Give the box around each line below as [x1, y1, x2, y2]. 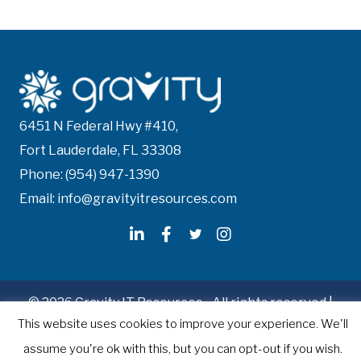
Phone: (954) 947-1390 [19, 167, 160, 183]
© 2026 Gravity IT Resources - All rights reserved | [28, 295, 333, 311]
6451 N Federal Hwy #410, [19, 118, 178, 135]
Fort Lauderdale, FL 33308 [19, 143, 181, 159]
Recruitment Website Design [35, 319, 214, 335]
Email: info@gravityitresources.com [19, 191, 237, 207]
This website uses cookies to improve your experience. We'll [17, 316, 348, 331]
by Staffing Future [213, 319, 326, 335]
